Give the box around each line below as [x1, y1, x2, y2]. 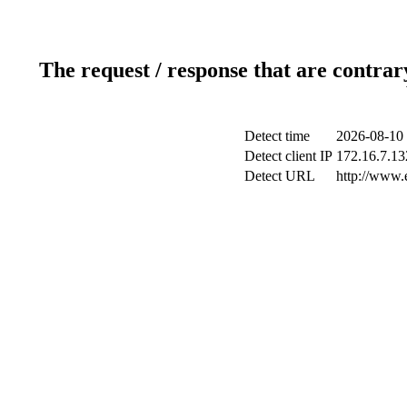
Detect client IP [243, 147, 333, 164]
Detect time [243, 127, 310, 144]
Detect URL [243, 167, 315, 184]
